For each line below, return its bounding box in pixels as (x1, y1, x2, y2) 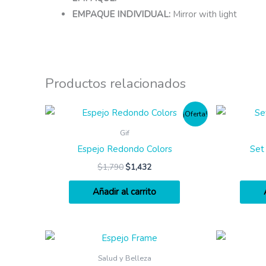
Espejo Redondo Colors (77, 143, 172, 156)
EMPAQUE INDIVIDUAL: (72, 8, 173, 20)
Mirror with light (173, 8, 237, 20)
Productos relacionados (45, 74, 186, 93)
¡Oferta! (183, 109, 208, 119)
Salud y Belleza (97, 253, 151, 264)
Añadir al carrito (93, 186, 157, 198)
